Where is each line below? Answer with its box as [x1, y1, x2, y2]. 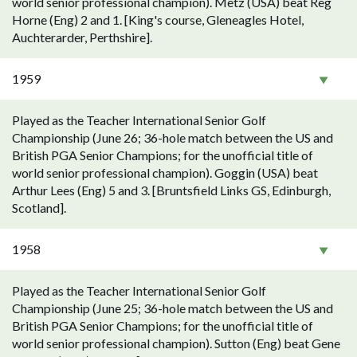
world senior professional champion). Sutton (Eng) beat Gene [12, 335, 340, 351]
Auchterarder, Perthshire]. [12, 29, 152, 45]
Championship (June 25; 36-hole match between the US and [12, 300, 333, 316]
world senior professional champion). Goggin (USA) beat [12, 165, 318, 180]
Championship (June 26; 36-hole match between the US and [12, 130, 333, 145]
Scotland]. [12, 200, 66, 215]
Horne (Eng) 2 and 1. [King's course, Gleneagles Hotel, [12, 12, 304, 27]
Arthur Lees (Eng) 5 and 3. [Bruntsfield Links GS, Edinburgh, [12, 182, 331, 198]
